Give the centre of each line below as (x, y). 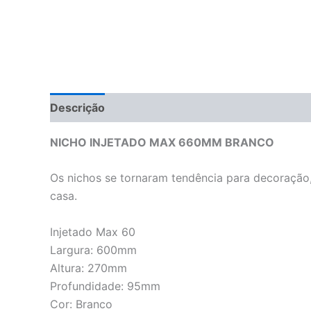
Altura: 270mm (89, 268)
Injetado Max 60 (93, 232)
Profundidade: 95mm (105, 286)
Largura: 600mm (93, 250)
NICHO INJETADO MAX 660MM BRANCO (162, 142)
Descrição (77, 107)
